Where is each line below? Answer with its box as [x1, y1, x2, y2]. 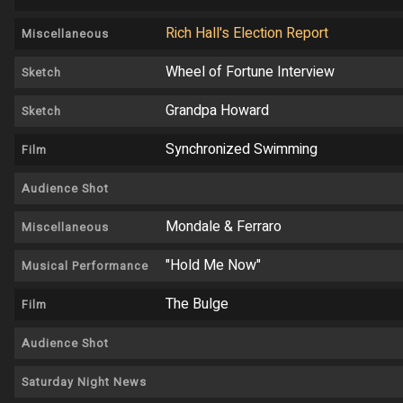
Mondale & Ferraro [166, 216, 282, 238]
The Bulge [166, 293, 228, 316]
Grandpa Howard [166, 100, 269, 122]
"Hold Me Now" [166, 255, 261, 277]
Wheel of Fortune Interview [166, 61, 335, 84]
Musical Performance [22, 258, 148, 275]
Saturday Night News [22, 374, 147, 391]
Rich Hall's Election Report [166, 22, 328, 45]
